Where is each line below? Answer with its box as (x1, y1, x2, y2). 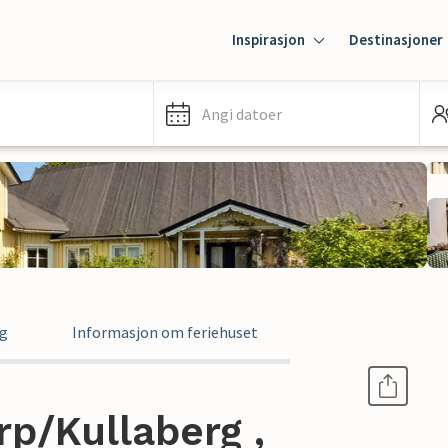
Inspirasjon (232, 30, 305, 49)
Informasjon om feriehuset (72, 322, 258, 342)
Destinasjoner (349, 30, 443, 49)
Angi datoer (202, 104, 282, 124)
